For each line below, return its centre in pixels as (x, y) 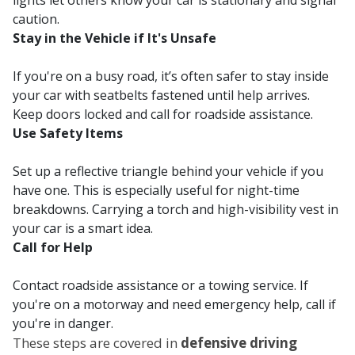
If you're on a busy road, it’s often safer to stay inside (171, 76)
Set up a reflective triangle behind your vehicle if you (168, 172)
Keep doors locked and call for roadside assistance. (163, 115)
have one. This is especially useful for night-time (156, 191)
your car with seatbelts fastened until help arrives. (161, 95)
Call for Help (53, 248)
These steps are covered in (97, 343)
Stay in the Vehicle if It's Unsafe (115, 38)
